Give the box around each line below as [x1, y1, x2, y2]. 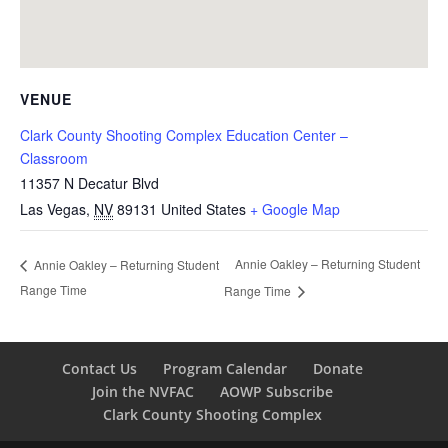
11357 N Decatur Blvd [20, 172, 159, 193]
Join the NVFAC [92, 381, 195, 401]
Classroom [20, 147, 88, 168]
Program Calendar [163, 358, 288, 378]
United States [161, 198, 246, 219]
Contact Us [62, 358, 138, 378]
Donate [313, 358, 364, 378]
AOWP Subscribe [220, 381, 334, 401]
